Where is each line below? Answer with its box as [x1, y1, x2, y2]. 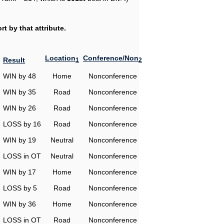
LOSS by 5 [3, 184, 37, 192]
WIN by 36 [3, 200, 36, 208]
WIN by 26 [3, 104, 36, 112]
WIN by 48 [3, 72, 36, 80]
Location [45, 54, 75, 62]
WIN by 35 [3, 88, 36, 96]
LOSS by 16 [3, 120, 41, 128]
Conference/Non [83, 54, 138, 62]
